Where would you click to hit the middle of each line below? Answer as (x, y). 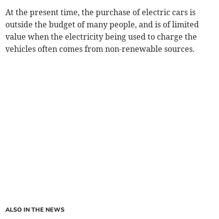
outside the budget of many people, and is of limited (102, 25)
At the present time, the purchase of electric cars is (101, 12)
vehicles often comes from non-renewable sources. (100, 49)
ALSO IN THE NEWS (35, 210)
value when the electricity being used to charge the (101, 37)
